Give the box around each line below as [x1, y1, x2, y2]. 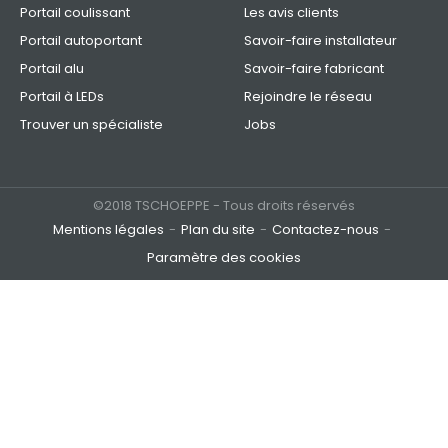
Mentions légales [52, 220, 164, 240]
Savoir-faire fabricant [244, 59, 384, 79]
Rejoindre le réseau [244, 87, 372, 107]
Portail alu [20, 59, 84, 79]
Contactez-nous [271, 220, 379, 240]
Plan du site [180, 220, 255, 240]
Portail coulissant [20, 3, 130, 23]
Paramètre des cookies [147, 248, 301, 268]
